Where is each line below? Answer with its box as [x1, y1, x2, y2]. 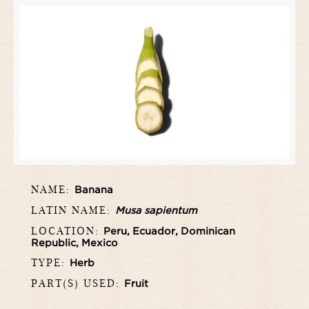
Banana [74, 184, 113, 195]
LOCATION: [31, 223, 103, 237]
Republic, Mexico [31, 237, 118, 248]
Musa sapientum [115, 205, 197, 216]
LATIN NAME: [31, 203, 115, 217]
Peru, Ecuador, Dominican [103, 226, 235, 237]
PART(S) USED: [31, 276, 124, 290]
